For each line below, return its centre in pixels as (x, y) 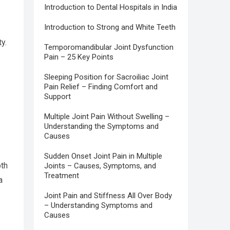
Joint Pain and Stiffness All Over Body (108, 196)
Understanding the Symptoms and (101, 126)
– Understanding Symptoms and (98, 205)
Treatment (62, 176)
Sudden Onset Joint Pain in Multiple (103, 156)
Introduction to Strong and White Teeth (110, 27)
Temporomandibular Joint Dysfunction (109, 47)
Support (57, 97)
